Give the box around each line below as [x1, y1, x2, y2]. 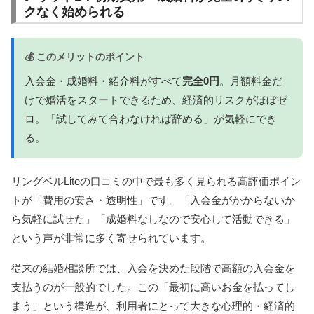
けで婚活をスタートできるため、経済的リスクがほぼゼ [25, 93, 287, 106]
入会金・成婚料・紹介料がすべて [25, 74, 182, 87]
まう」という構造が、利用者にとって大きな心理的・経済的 [11, 299, 295, 312]
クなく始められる [23, 4, 125, 19]
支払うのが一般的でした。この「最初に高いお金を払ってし [11, 280, 295, 293]
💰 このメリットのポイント [25, 50, 144, 62]
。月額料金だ [219, 74, 282, 87]
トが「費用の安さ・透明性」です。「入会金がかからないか [11, 193, 295, 206]
